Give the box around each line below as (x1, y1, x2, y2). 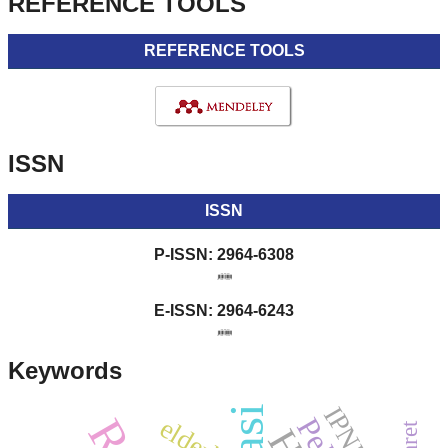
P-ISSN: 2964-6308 (154, 245, 294, 263)
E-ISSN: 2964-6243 (154, 301, 294, 319)
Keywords (8, 356, 122, 384)
